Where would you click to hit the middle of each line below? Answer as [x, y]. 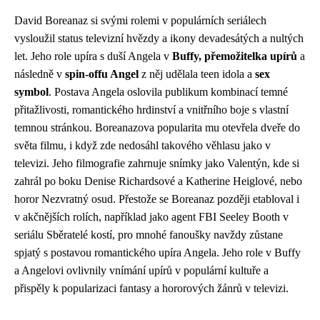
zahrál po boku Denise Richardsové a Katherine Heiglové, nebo [158, 181]
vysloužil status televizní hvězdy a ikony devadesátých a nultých [159, 38]
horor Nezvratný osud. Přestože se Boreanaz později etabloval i [157, 199]
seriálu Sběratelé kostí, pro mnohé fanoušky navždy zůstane [149, 234]
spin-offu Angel [102, 74]
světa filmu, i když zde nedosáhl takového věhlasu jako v [142, 145]
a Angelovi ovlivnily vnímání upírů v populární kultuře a [141, 270]
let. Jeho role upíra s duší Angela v [93, 56]
